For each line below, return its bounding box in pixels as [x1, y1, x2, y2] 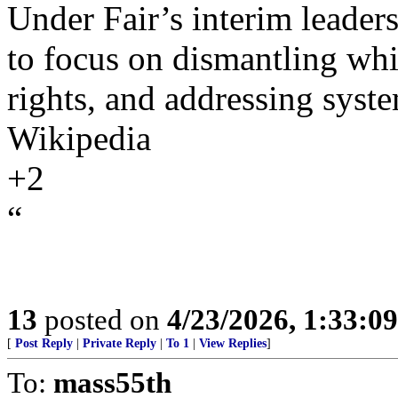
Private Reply [83, 337, 156, 350]
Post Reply [15, 337, 73, 350]
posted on [37, 303, 167, 336]
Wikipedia [7, 119, 151, 157]
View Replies [199, 337, 267, 350]
